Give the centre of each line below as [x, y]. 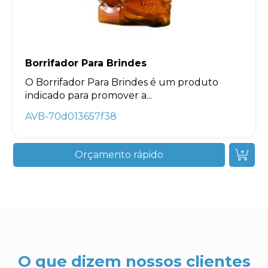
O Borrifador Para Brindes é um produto [122, 82]
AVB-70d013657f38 [71, 116]
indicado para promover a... [89, 95]
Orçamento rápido [119, 154]
